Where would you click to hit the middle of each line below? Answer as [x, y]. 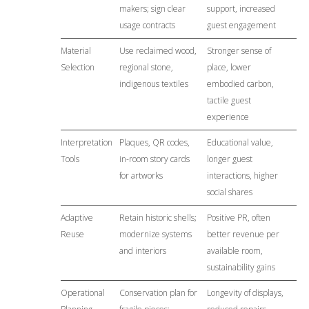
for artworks [141, 176]
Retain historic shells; [158, 218]
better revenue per [243, 235]
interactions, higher [242, 176]
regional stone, [146, 68]
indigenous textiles [153, 84]
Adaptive [77, 218]
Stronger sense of [239, 51]
